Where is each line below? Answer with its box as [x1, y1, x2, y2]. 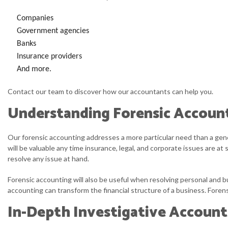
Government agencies [16, 27, 89, 35]
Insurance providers [16, 52, 82, 61]
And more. [16, 65, 51, 73]
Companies [16, 14, 53, 22]
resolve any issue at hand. [8, 154, 89, 163]
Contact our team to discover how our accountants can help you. [8, 87, 213, 96]
